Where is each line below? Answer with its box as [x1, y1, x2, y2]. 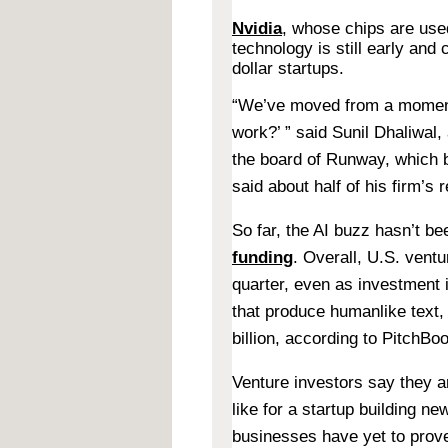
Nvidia [232, 18, 282, 38]
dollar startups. [232, 58, 344, 78]
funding [232, 247, 293, 267]
